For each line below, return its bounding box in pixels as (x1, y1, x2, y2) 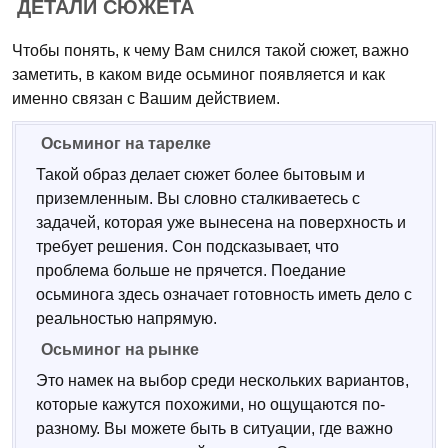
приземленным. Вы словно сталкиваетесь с (36, 190, 360, 207)
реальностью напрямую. (36, 310, 217, 327)
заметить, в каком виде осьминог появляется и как (12, 66, 385, 83)
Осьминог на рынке (41, 341, 199, 358)
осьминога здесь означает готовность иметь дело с (36, 286, 412, 303)
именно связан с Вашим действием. (12, 90, 280, 107)
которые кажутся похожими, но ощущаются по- (36, 396, 385, 413)
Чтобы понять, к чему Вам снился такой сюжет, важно (12, 42, 409, 59)
